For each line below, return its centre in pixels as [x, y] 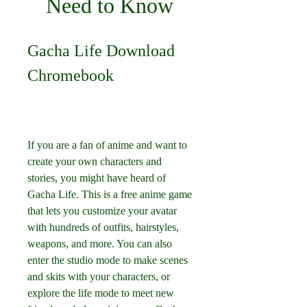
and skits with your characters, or [99, 277]
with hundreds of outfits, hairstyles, [103, 227]
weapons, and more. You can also [100, 244]
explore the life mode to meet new [101, 293]
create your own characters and [95, 161]
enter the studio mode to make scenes [108, 260]
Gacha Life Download [101, 51]
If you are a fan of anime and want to [107, 145]
